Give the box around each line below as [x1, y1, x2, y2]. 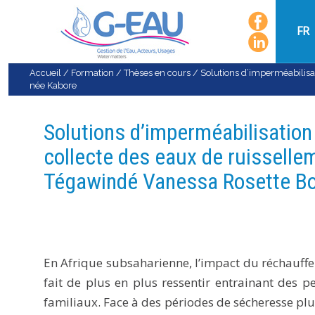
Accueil [30, 67, 61, 78]
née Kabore [30, 80, 77, 91]
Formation [71, 67, 114, 78]
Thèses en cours [124, 67, 191, 78]
